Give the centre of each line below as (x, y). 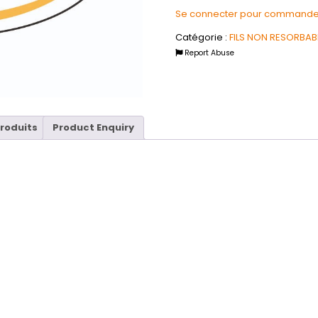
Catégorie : (202, 38)
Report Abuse (208, 53)
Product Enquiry (93, 128)
